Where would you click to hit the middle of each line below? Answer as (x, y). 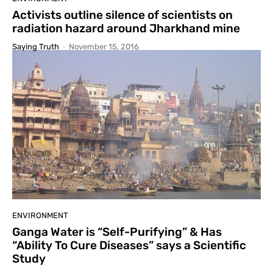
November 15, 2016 (104, 47)
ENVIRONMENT (40, 215)
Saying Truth (36, 47)
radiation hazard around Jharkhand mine (126, 29)
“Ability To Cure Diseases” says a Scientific (129, 245)
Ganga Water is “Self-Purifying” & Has (117, 232)
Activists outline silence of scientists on (122, 15)
